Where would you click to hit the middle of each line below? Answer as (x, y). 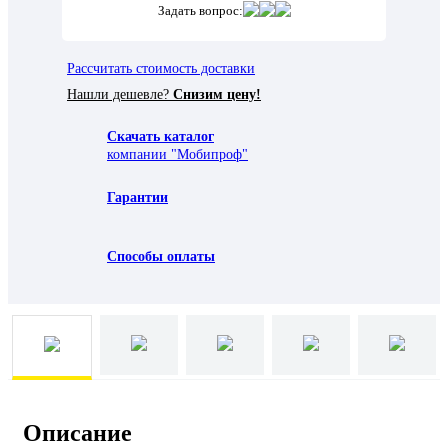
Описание (77, 432)
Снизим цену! (217, 94)
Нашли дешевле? (120, 94)
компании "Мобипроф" (177, 154)
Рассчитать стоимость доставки (161, 68)
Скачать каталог (160, 136)
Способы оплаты (161, 256)
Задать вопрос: (200, 10)
